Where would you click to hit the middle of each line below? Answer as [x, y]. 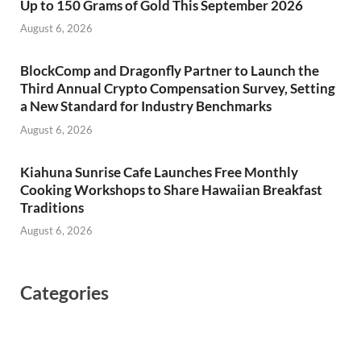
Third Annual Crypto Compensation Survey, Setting [178, 89]
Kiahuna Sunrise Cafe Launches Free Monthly [159, 172]
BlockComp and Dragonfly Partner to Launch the [170, 71]
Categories [64, 293]
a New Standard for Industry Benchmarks [146, 106]
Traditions [52, 207]
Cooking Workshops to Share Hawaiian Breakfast [171, 189]
